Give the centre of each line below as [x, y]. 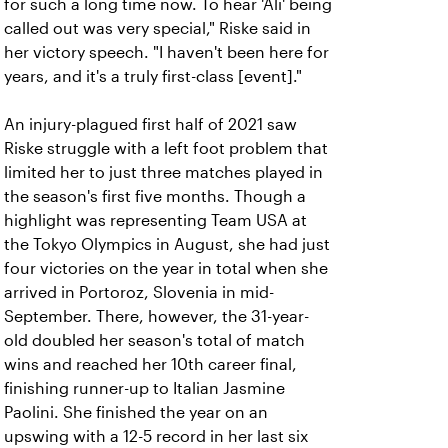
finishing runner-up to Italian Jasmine [144, 388]
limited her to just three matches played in [163, 172]
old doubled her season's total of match [154, 340]
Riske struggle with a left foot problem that [166, 148]
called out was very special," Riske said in [157, 28]
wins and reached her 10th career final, [150, 364]
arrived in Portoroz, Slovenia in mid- [139, 292]
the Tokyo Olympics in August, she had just [167, 244]
